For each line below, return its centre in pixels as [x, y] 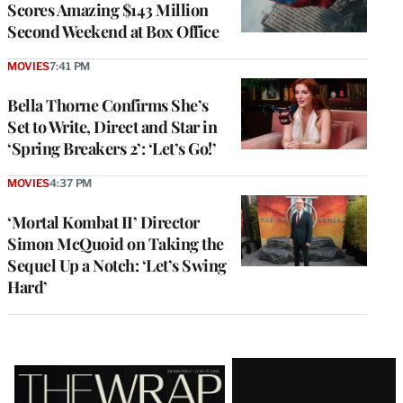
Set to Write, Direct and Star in [112, 127]
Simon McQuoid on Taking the [116, 244]
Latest [45, 373]
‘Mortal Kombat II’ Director [103, 223]
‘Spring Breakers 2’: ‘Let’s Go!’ [112, 149]
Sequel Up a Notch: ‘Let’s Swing [117, 266]
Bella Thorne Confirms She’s [108, 106]
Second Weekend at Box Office [113, 32]
